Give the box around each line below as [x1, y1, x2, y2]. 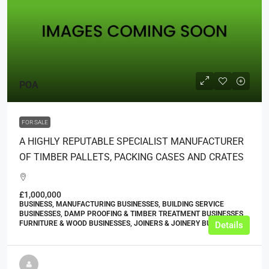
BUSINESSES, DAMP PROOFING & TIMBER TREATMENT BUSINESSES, [19, 210, 245, 218]
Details [215, 220, 243, 231]
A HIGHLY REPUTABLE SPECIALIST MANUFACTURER [19, 136, 244, 147]
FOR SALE [22, 119, 48, 125]
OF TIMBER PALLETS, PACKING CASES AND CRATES [19, 151, 244, 163]
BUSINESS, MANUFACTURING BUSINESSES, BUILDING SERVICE [19, 200, 224, 208]
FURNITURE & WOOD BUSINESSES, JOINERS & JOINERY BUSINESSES [19, 219, 243, 228]
